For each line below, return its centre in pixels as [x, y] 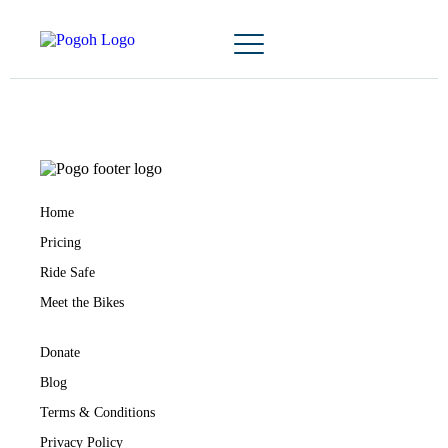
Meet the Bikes [82, 303]
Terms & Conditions [97, 413]
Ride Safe [67, 273]
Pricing [60, 243]
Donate [60, 353]
